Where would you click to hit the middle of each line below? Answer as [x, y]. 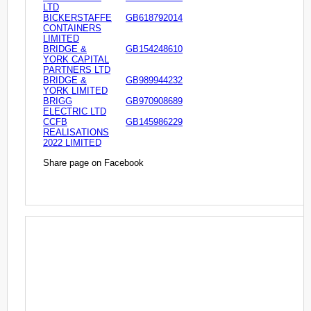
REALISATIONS [76, 133]
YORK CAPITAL [76, 60]
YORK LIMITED [75, 91]
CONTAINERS [72, 28]
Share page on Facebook [93, 162]
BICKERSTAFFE [77, 18]
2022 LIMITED [72, 143]
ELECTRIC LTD [75, 112]
